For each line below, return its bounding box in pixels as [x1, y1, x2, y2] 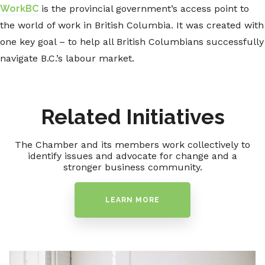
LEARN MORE [105, 196, 160, 205]
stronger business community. [63, 161, 202, 173]
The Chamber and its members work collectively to [15, 139, 250, 151]
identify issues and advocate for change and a [28, 150, 237, 162]
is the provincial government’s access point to [38, 3, 249, 15]
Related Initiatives [40, 105, 225, 130]
